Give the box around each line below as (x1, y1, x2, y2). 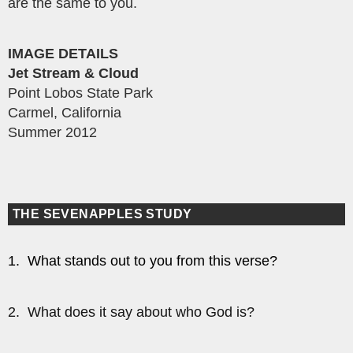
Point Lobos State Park (8, 84, 153, 101)
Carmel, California (8, 104, 121, 121)
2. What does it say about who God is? (8, 304, 255, 321)
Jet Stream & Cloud (8, 65, 139, 81)
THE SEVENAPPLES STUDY (13, 207, 192, 221)
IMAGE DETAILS (8, 45, 118, 61)
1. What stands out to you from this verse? (8, 253, 277, 269)
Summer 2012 (8, 124, 97, 140)
